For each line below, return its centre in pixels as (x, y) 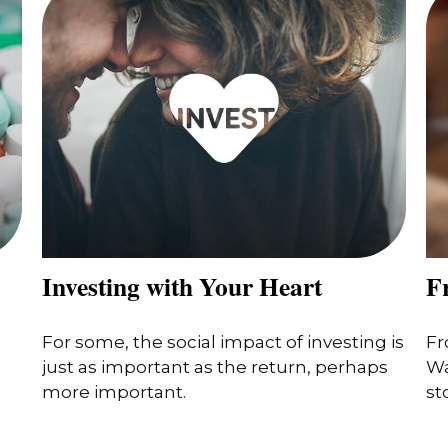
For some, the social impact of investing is (223, 342)
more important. (114, 392)
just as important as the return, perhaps (215, 367)
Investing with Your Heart (182, 285)
